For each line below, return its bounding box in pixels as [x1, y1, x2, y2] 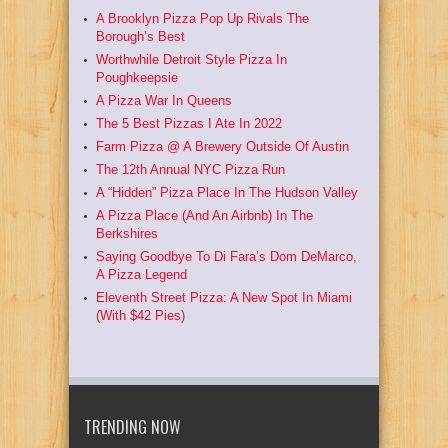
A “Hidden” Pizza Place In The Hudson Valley [96, 185, 358, 200]
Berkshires [96, 226, 158, 241]
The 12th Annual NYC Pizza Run [96, 162, 285, 177]
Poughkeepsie [96, 70, 178, 85]
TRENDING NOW [84, 415, 181, 439]
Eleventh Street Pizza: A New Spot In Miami [96, 290, 352, 305]
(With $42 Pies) [96, 308, 185, 323]
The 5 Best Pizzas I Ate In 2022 [96, 116, 282, 131]
